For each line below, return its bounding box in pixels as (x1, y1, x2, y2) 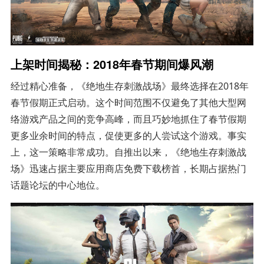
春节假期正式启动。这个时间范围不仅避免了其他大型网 (10, 96, 246, 110)
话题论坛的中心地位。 (10, 179, 105, 192)
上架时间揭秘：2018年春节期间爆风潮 (10, 55, 213, 73)
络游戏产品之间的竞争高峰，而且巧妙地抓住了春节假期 (10, 113, 246, 126)
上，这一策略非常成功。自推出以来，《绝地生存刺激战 (10, 146, 246, 159)
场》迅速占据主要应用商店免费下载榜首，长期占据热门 (10, 162, 246, 176)
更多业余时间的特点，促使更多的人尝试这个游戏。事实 (10, 129, 246, 143)
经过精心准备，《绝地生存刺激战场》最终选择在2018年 (10, 80, 249, 93)
